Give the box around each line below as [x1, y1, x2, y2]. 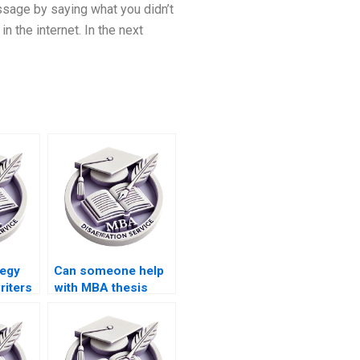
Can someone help [53, 264, 164, 279]
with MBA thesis [53, 280, 148, 296]
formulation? [53, 314, 129, 329]
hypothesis [53, 297, 119, 313]
